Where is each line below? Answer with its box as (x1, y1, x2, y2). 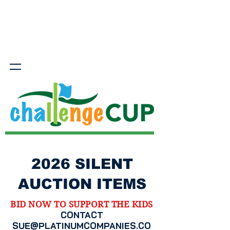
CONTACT (60, 209, 103, 220)
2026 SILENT (31, 156, 133, 172)
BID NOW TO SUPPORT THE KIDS (10, 199, 153, 209)
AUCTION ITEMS (18, 176, 146, 192)
